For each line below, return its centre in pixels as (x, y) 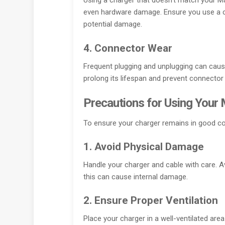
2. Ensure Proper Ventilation (150, 201)
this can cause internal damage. (135, 177)
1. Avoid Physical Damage (143, 147)
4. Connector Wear (128, 48)
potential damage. (113, 24)
